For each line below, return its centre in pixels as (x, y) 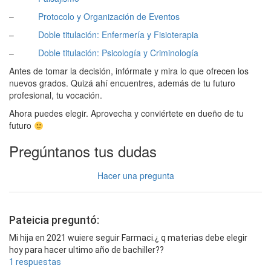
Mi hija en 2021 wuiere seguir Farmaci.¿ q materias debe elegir (128, 238)
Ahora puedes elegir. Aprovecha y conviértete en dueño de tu (126, 113)
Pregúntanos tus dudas (83, 151)
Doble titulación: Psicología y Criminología (118, 53)
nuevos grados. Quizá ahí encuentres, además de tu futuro (122, 83)
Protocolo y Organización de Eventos (109, 17)
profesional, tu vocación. (56, 95)
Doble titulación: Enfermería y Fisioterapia (118, 35)
